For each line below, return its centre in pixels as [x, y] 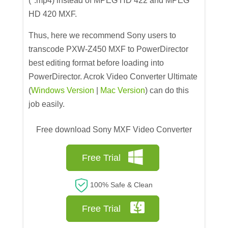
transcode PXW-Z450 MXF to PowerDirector [109, 49]
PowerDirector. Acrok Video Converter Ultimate [113, 76]
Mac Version [123, 90]
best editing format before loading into [96, 63]
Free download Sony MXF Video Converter [114, 129]
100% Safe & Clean [121, 184]
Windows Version [63, 90]
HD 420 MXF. [53, 14]
